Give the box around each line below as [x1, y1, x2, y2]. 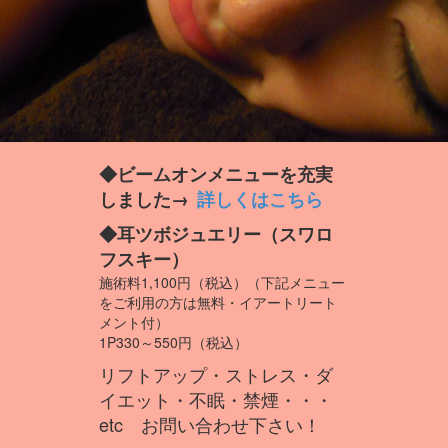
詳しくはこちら [197, 186, 323, 212]
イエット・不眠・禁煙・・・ [99, 386, 333, 412]
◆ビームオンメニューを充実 [99, 161, 333, 187]
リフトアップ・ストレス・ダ [99, 361, 333, 387]
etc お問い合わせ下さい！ [99, 411, 321, 437]
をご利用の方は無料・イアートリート [99, 292, 337, 312]
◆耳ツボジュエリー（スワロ [99, 221, 333, 247]
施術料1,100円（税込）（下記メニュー [99, 272, 345, 292]
